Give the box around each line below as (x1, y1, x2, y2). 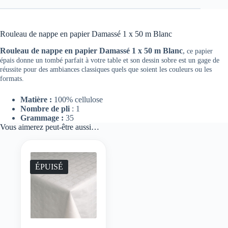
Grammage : (20, 113, 64, 123)
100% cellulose (52, 95, 103, 104)
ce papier (187, 47, 213, 55)
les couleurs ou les (159, 65, 212, 74)
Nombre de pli (20, 104, 70, 113)
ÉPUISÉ (35, 162, 63, 171)
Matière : (20, 95, 52, 104)
